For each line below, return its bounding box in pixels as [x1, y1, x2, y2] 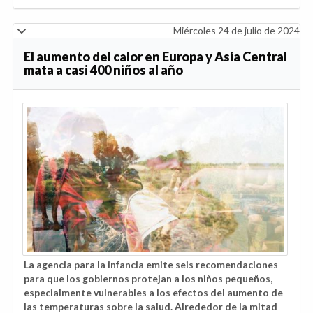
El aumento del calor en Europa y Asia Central [24, 48, 287, 64]
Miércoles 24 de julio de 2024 [173, 24, 300, 36]
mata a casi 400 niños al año [24, 61, 183, 78]
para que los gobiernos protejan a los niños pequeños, [24, 272, 272, 284]
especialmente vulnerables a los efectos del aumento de [24, 286, 283, 298]
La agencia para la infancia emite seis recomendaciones [24, 258, 278, 270]
